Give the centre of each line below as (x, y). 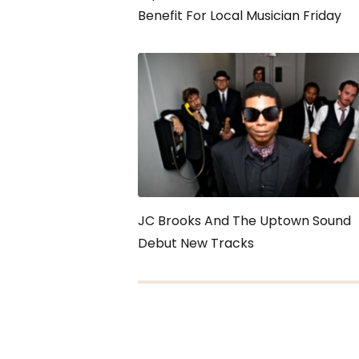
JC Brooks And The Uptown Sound (244, 221)
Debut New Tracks (196, 243)
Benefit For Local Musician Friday (240, 16)
